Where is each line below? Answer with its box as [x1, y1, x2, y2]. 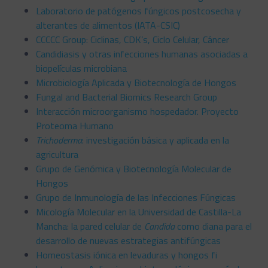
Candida [144, 218, 175, 233]
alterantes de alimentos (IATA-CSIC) [36, 17, 180, 32]
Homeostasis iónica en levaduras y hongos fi [36, 247, 217, 262]
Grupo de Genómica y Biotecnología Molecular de [36, 161, 232, 176]
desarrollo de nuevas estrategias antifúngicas [36, 233, 221, 248]
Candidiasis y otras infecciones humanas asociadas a [36, 46, 248, 61]
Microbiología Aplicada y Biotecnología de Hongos [36, 75, 236, 90]
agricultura [36, 147, 78, 162]
